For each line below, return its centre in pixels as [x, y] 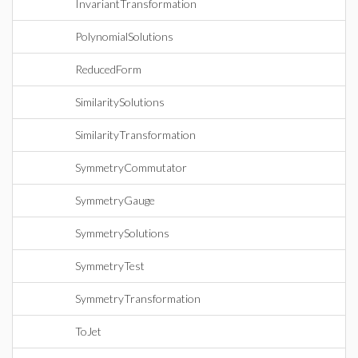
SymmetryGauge [115, 200]
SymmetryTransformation [138, 298]
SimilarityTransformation [135, 135]
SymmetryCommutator [131, 167]
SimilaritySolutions [120, 102]
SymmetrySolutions [122, 233]
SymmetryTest [110, 266]
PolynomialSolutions [124, 36]
